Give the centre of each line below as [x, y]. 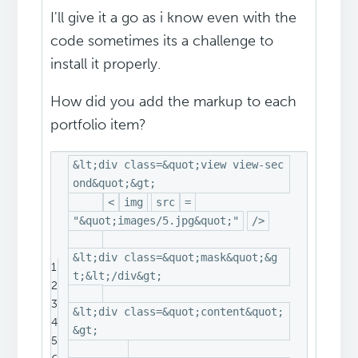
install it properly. [106, 64]
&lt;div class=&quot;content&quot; [179, 312]
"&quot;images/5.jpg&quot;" [156, 221]
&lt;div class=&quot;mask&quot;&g [175, 257]
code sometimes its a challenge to [162, 41]
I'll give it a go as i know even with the [174, 18]
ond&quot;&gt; [115, 183]
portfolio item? [99, 125]
